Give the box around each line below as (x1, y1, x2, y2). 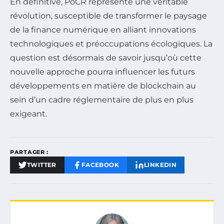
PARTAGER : (10, 148, 48, 155)
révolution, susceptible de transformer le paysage (10, 10, 207, 20)
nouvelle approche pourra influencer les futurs (10, 66, 195, 76)
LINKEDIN (144, 160, 177, 168)
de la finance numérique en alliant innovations (10, 24, 196, 34)
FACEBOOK (81, 160, 119, 168)
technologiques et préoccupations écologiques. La (10, 38, 212, 48)
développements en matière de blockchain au (10, 80, 196, 90)
